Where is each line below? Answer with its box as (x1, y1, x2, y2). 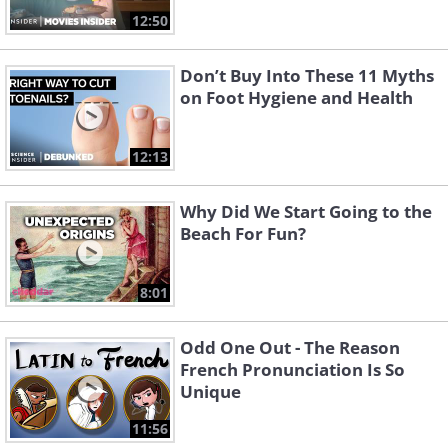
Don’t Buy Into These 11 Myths (180, 64, 434, 88)
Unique (180, 380, 241, 404)
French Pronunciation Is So (180, 358, 405, 382)
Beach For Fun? (180, 222, 306, 246)
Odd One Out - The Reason (180, 336, 400, 360)
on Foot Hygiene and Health (180, 86, 413, 110)
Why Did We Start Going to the (180, 200, 432, 224)
